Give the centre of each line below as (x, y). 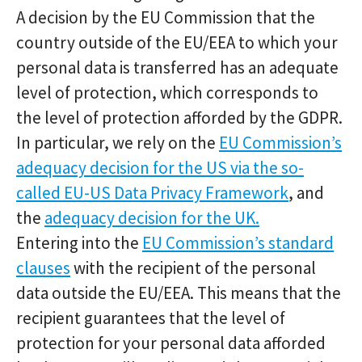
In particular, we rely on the (118, 143)
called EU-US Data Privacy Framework (152, 193)
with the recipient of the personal (193, 268)
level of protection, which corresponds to (167, 93)
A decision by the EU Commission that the (166, 17)
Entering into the (79, 243)
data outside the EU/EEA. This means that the (179, 293)
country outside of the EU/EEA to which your (177, 42)
